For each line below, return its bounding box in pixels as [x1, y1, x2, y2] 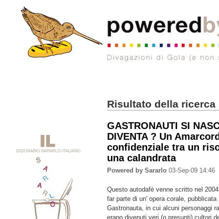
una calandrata [107, 153, 176, 163]
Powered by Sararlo [107, 167, 167, 175]
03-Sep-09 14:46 [167, 167, 216, 175]
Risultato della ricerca [107, 98, 216, 109]
